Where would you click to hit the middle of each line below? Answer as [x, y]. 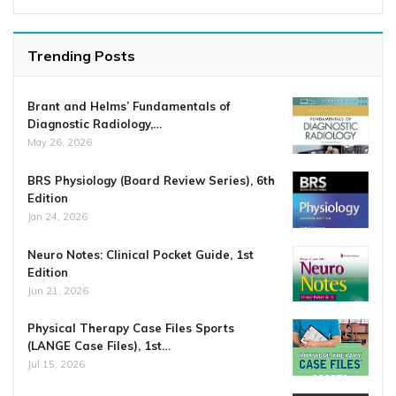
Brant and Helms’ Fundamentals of [129, 107]
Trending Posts [81, 56]
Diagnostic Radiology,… [95, 124]
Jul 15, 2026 [56, 365]
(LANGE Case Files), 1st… [99, 346]
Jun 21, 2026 [58, 290]
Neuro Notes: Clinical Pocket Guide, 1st [141, 254]
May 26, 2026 [60, 143]
